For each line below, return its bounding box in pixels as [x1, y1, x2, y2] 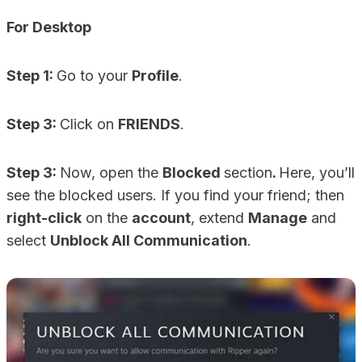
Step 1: [6, 67, 57, 84]
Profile [132, 67, 179, 84]
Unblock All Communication [50, 232, 247, 249]
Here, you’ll [279, 164, 355, 181]
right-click [6, 209, 82, 226]
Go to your [57, 67, 132, 84]
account [132, 209, 191, 226]
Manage [248, 209, 307, 226]
